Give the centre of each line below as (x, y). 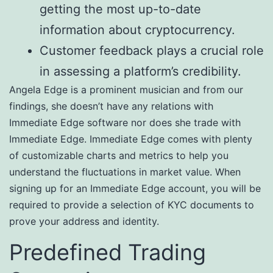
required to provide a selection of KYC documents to (132, 205)
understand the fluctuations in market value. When (125, 172)
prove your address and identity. (84, 221)
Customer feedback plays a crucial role (152, 51)
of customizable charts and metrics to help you (119, 155)
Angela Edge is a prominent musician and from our (126, 90)
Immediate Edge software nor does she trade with (125, 122)
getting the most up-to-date (120, 9)
